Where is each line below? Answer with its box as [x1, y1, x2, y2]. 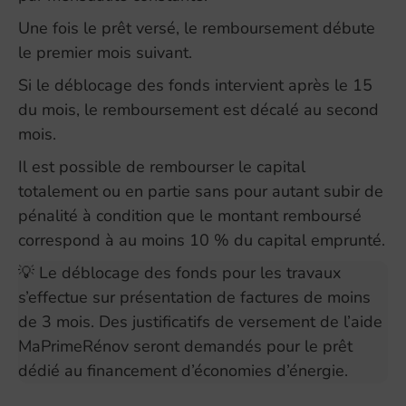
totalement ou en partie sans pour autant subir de [18, 179, 383, 202]
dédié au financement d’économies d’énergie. [18, 359, 348, 382]
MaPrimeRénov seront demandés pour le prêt [18, 334, 353, 357]
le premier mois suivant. [18, 41, 192, 63]
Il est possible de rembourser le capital [18, 155, 305, 178]
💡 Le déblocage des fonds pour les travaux [18, 261, 341, 284]
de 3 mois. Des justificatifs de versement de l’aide [18, 310, 382, 333]
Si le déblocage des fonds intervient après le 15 [18, 73, 372, 96]
